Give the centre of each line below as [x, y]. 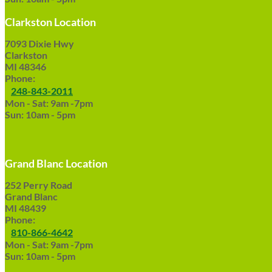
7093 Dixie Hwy [39, 43]
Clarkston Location [50, 22]
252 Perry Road [39, 185]
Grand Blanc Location [56, 163]
